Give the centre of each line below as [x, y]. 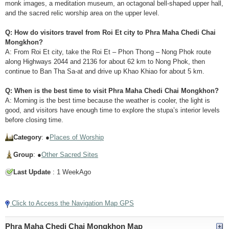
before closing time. [34, 120]
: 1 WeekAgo [71, 172]
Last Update [32, 172]
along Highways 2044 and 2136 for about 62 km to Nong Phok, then [105, 62]
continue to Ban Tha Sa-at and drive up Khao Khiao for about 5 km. [105, 71]
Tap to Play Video [114, 185]
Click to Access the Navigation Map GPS [72, 203]
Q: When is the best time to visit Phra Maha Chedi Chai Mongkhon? [112, 91]
